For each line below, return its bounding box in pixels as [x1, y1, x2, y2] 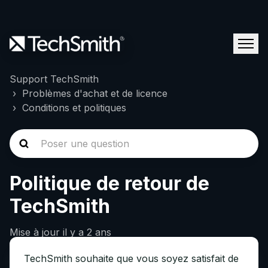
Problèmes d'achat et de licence [22, 87, 167, 99]
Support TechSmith [10, 73, 99, 85]
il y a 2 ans [63, 226, 111, 238]
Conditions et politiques [22, 102, 126, 114]
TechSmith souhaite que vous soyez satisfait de [24, 252, 239, 264]
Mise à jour [10, 226, 63, 238]
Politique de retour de [10, 172, 209, 195]
